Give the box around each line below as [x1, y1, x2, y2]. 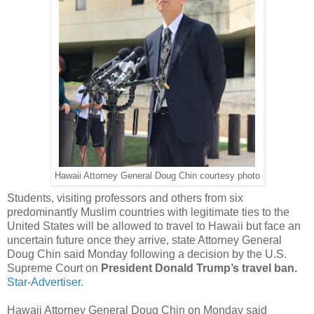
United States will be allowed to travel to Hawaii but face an [7, 219, 301, 232]
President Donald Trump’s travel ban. [101, 261, 297, 274]
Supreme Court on [7, 261, 101, 274]
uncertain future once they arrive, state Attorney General [7, 233, 282, 246]
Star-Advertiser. [7, 275, 83, 288]
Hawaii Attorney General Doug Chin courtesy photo [54, 170, 260, 181]
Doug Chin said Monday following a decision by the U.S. [7, 247, 287, 260]
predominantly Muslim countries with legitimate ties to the [7, 205, 289, 218]
